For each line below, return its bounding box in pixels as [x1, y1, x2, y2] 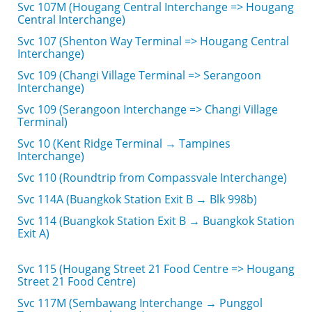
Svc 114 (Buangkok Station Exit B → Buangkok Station [17, 213, 295, 228]
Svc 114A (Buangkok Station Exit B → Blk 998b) [17, 192, 257, 207]
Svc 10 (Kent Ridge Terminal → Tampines [17, 136, 231, 151]
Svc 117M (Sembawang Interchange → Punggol [17, 295, 263, 311]
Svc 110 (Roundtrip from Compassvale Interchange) [17, 170, 287, 185]
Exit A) [17, 226, 49, 241]
